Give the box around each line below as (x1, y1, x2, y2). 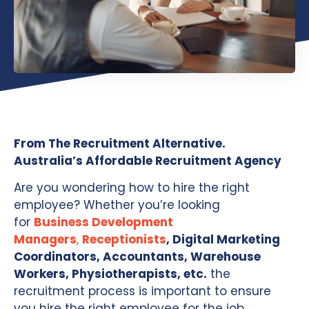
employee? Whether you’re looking (14, 197, 220, 214)
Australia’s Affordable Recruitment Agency (14, 152, 281, 169)
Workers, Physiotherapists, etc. (14, 266, 207, 283)
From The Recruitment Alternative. (14, 134, 226, 152)
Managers (14, 231, 77, 248)
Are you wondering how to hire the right (14, 179, 250, 197)
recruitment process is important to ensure (14, 283, 271, 300)
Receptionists (82, 231, 166, 248)
